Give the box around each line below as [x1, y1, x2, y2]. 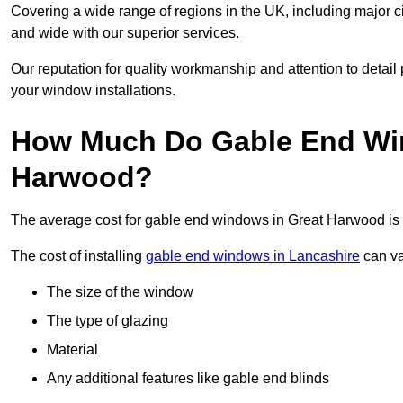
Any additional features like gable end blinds [47, 371, 329, 387]
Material [47, 342, 98, 358]
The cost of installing [11, 248, 146, 264]
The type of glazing [47, 313, 168, 329]
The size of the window [47, 284, 193, 300]
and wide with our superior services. [11, 25, 239, 41]
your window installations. [11, 83, 175, 99]
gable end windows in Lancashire [146, 248, 360, 264]
